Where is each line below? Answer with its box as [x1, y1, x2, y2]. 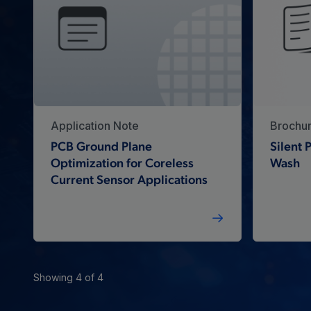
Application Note [51, 118, 139, 133]
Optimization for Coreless [51, 157, 194, 171]
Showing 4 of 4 [33, 271, 103, 283]
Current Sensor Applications [51, 174, 208, 187]
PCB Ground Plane [51, 140, 152, 154]
